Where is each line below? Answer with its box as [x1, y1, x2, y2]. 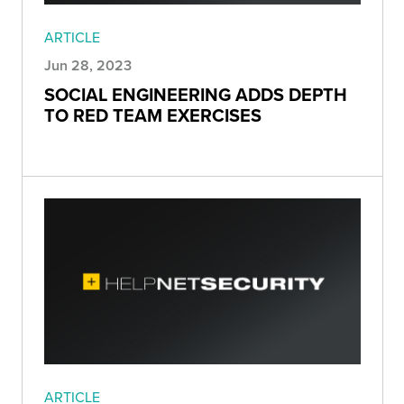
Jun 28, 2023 [44, 54, 132, 76]
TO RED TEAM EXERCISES [44, 101, 262, 128]
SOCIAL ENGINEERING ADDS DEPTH [44, 80, 347, 107]
